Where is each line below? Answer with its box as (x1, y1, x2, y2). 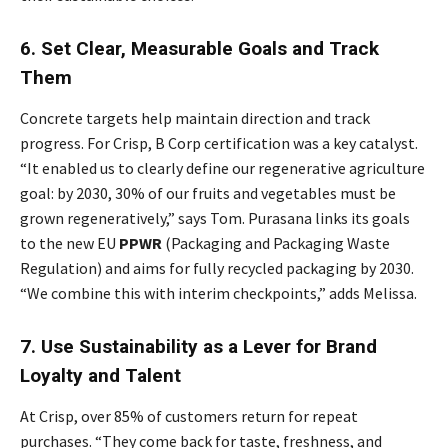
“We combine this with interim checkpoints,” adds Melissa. (20, 282, 417, 303)
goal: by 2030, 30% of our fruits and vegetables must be (20, 182, 396, 203)
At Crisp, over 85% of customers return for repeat (20, 405, 358, 426)
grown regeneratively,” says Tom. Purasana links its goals (20, 207, 410, 228)
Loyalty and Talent (20, 363, 181, 387)
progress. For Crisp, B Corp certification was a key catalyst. (20, 132, 418, 153)
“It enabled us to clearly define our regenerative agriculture (20, 157, 425, 178)
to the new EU (20, 232, 119, 253)
